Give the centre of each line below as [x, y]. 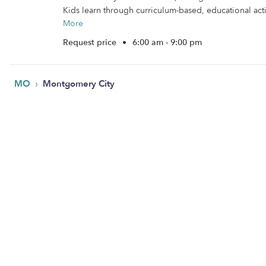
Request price [91, 42]
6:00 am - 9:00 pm [167, 42]
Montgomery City [79, 84]
